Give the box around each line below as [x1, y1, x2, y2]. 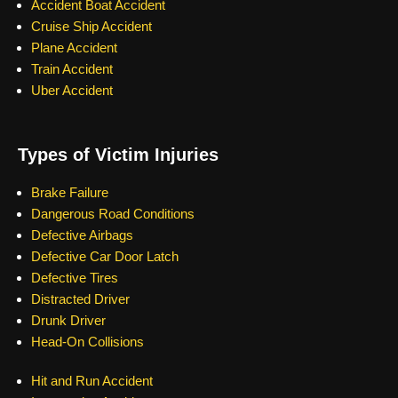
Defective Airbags [31, 227, 133, 243]
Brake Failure [31, 184, 108, 200]
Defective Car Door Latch [31, 248, 179, 264]
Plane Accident [31, 39, 117, 55]
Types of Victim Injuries [18, 144, 219, 164]
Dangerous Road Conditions [31, 205, 195, 221]
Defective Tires [31, 269, 118, 285]
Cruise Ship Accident [31, 18, 152, 34]
